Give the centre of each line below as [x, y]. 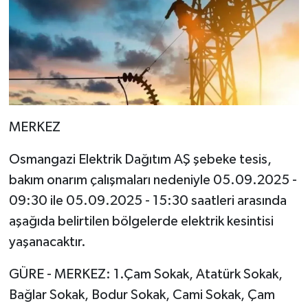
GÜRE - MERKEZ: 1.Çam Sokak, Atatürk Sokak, [145, 275]
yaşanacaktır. [47, 242]
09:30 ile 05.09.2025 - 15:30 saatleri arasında [147, 201]
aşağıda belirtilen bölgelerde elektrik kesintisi [141, 222]
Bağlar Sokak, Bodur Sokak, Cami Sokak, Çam [142, 295]
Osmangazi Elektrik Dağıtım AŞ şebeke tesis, [140, 160]
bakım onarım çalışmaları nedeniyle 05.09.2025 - [153, 180]
